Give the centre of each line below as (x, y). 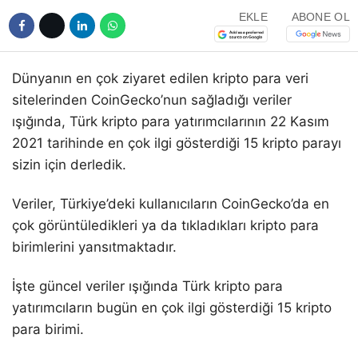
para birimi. (48, 330)
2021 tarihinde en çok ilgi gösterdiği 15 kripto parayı (177, 143)
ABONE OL (320, 16)
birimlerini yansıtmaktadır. (94, 247)
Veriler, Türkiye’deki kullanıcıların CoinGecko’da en (171, 204)
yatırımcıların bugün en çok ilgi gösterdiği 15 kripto (172, 308)
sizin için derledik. (69, 165)
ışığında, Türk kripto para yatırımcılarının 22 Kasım (171, 122)
